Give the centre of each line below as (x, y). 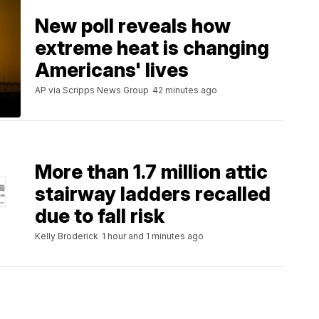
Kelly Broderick (67, 236)
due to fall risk (100, 216)
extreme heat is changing (152, 48)
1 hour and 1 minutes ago (153, 236)
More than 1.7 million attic (151, 172)
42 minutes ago (185, 90)
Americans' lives (112, 70)
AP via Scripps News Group (92, 90)
